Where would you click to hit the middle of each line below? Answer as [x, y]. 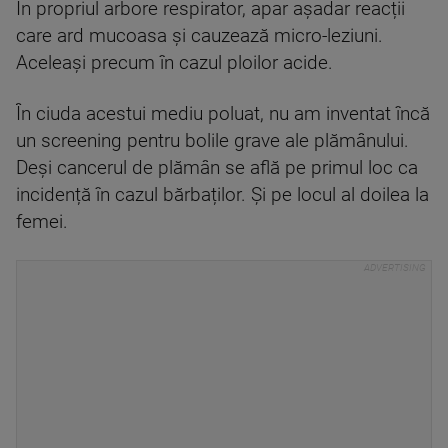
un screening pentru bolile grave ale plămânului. [212, 141]
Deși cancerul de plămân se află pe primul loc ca [217, 168]
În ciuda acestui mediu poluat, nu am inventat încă [223, 114]
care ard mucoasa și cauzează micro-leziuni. [199, 36]
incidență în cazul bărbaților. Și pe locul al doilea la [222, 195]
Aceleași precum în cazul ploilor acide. [174, 63]
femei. [42, 222]
